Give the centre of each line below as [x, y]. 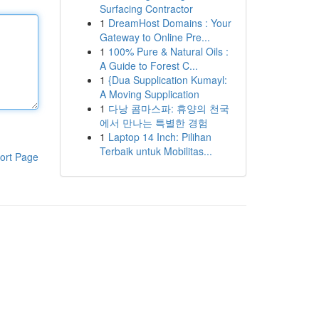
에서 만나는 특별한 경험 [153, 122]
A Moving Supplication [149, 94]
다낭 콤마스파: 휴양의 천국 [168, 108]
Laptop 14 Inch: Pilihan [159, 137]
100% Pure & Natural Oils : [168, 51]
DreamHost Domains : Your [169, 23]
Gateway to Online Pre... [155, 37]
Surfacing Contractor [146, 9]
